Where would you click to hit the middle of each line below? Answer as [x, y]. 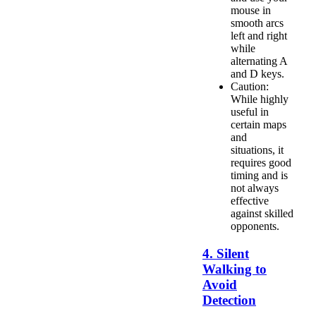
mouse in [251, 10]
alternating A [259, 61]
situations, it [257, 150]
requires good [261, 163]
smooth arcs [257, 23]
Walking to [235, 269]
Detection [229, 300]
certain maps [259, 124]
